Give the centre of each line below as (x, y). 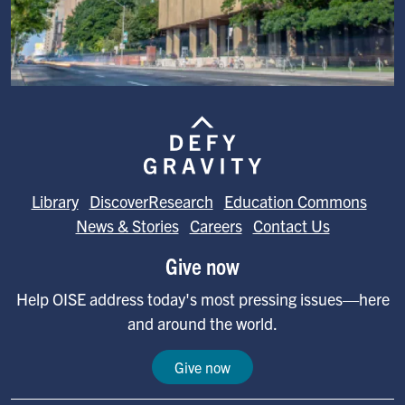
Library (55, 202)
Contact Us (291, 226)
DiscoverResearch (151, 202)
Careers (216, 226)
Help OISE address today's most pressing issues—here (202, 299)
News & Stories (127, 226)
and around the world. (202, 324)
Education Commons (295, 202)
